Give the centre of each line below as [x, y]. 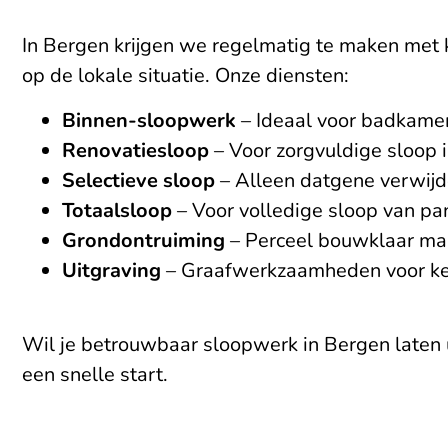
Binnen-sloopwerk [149, 120]
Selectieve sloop [138, 180]
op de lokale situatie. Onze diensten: [185, 76]
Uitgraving [111, 270]
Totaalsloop [117, 210]
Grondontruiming [143, 240]
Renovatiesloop [135, 150]
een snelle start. [95, 375]
